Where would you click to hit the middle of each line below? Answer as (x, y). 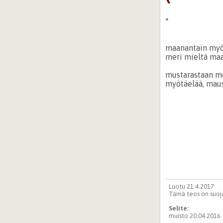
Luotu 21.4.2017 (191, 187)
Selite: (179, 208)
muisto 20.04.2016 (194, 216)
